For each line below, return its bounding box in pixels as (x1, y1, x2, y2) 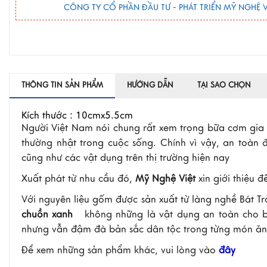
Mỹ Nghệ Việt (135, 173, 195, 185)
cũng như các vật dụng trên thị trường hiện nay (21, 152, 229, 164)
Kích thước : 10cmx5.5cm (21, 110, 133, 122)
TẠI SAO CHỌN (197, 80, 251, 90)
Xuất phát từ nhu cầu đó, (21, 173, 135, 185)
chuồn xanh (21, 209, 73, 221)
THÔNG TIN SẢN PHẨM (21, 80, 103, 90)
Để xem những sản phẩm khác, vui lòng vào (21, 244, 219, 256)
